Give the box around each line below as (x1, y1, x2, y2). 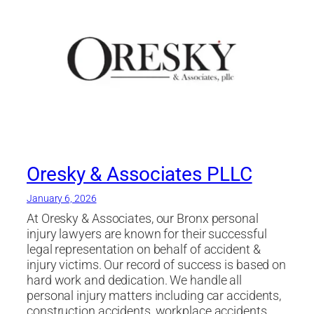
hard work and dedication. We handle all (27, 273, 243, 289)
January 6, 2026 (27, 193, 97, 205)
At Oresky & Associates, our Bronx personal (27, 211, 259, 227)
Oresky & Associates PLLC (27, 163, 252, 186)
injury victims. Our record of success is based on (27, 257, 287, 273)
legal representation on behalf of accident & (27, 242, 261, 258)
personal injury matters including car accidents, (27, 288, 282, 304)
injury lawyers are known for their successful (27, 226, 267, 243)
